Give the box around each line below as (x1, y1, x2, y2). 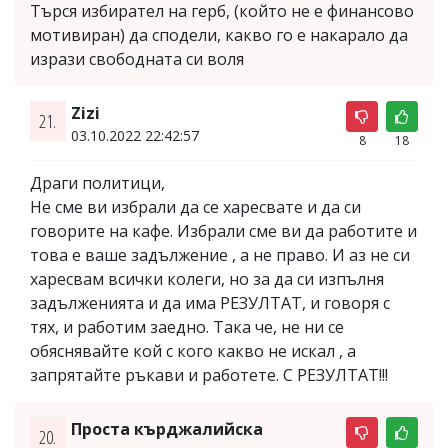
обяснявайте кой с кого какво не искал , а (30, 340, 356, 363)
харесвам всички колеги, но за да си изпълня (30, 268, 384, 291)
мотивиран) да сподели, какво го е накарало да (30, 24, 408, 47)
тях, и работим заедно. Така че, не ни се (30, 316, 344, 339)
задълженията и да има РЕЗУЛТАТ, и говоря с (30, 292, 390, 315)
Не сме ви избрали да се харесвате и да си (30, 196, 361, 219)
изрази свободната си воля (30, 48, 244, 71)
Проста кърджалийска (70, 418, 263, 441)
